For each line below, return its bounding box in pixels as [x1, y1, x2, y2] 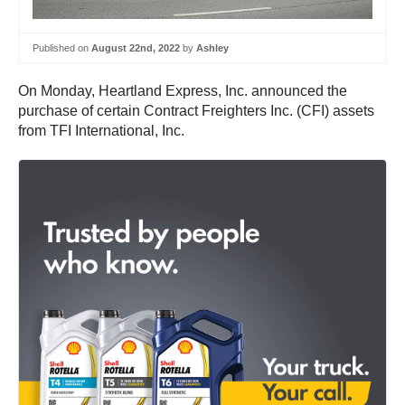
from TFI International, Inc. [18, 123, 184, 139]
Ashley [196, 42, 229, 53]
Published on [33, 42, 91, 53]
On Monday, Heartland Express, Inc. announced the [18, 83, 347, 99]
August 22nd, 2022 [91, 42, 180, 53]
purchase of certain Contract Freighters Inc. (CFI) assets [18, 103, 374, 119]
